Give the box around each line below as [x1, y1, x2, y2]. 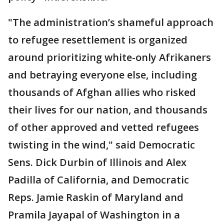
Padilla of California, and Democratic [8, 172, 189, 186]
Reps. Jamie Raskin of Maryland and [8, 190, 183, 204]
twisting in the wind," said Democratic [8, 137, 195, 151]
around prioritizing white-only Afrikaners [8, 50, 211, 64]
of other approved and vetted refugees [8, 120, 199, 134]
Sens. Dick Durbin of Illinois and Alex [8, 155, 186, 169]
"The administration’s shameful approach [8, 15, 213, 29]
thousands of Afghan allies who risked [8, 85, 196, 99]
